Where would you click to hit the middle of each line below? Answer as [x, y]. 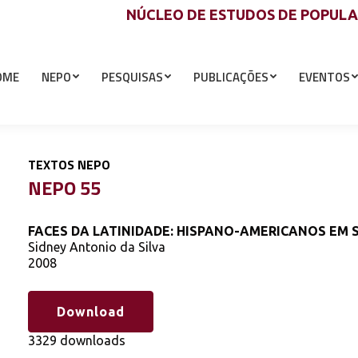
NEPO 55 [64, 187]
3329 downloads [76, 340]
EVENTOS [324, 77]
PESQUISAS [132, 77]
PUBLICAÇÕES [231, 77]
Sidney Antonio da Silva [96, 247]
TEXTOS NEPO [69, 165]
